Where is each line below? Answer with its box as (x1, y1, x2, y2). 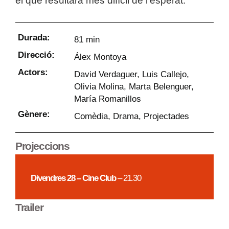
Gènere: (18, 109, 50, 120)
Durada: (18, 32, 50, 43)
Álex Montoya (74, 52, 126, 62)
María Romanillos (74, 94, 141, 104)
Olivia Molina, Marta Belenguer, (74, 81, 194, 92)
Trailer (15, 201, 43, 213)
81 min (74, 34, 100, 45)
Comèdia (74, 111, 108, 122)
